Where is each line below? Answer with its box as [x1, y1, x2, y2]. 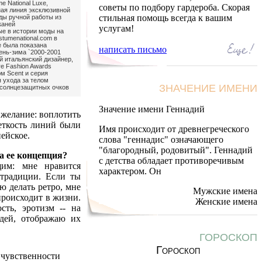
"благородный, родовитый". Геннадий [99, 145, 253, 155]
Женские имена [195, 196, 257, 206]
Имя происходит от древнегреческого [99, 124, 249, 134]
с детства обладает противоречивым [99, 156, 244, 166]
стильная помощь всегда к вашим [99, 13, 232, 23]
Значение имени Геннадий [99, 104, 205, 114]
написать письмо [99, 44, 167, 54]
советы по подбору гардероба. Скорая [99, 2, 250, 12]
